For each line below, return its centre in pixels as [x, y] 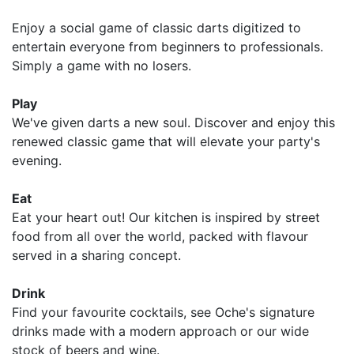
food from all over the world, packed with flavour [160, 236]
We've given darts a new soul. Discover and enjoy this [173, 122]
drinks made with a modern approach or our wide [160, 331]
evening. [37, 160]
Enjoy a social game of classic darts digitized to [156, 27]
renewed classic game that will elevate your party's [166, 141]
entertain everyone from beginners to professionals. [168, 46]
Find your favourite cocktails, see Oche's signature [163, 312]
